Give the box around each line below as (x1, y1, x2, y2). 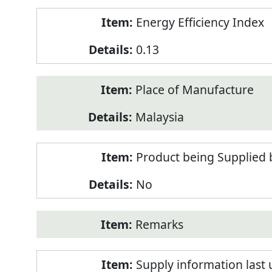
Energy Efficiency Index (135, 14, 264, 31)
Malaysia (135, 109, 184, 126)
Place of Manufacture (135, 81, 254, 98)
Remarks (135, 216, 183, 233)
